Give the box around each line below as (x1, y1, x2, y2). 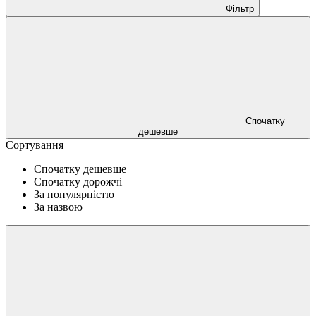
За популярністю (34, 188, 114, 200)
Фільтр (226, 3, 254, 14)
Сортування (6, 138, 63, 151)
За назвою (34, 200, 83, 213)
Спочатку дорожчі (34, 175, 122, 188)
